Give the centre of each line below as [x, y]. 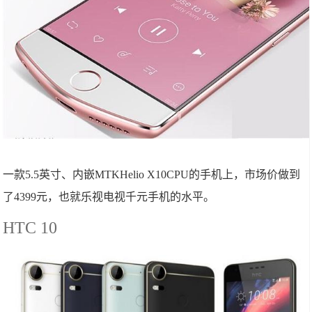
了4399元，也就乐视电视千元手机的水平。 [109, 197]
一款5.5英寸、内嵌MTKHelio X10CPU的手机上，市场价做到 [152, 175]
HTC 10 [30, 228]
